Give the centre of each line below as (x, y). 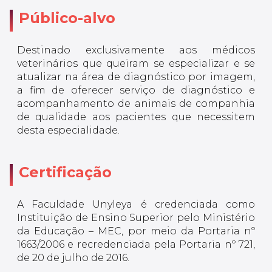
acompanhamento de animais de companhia (136, 104)
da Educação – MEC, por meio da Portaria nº (136, 231)
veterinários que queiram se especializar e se (136, 64)
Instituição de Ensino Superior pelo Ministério (136, 218)
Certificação (65, 172)
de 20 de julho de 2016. (73, 258)
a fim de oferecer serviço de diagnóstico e (136, 90)
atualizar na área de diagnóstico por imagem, (136, 77)
